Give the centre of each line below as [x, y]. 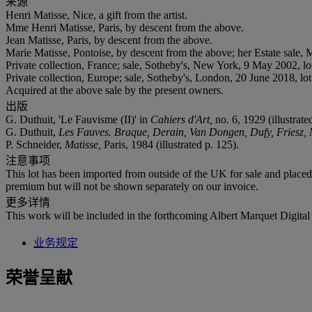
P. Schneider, [35, 144]
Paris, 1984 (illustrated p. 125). [171, 144]
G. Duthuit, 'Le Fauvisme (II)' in [78, 119]
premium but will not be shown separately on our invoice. [132, 186]
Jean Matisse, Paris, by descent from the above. [109, 40]
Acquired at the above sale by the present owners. [115, 90]
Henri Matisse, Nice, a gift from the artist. [96, 15]
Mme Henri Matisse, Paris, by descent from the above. [125, 27]
